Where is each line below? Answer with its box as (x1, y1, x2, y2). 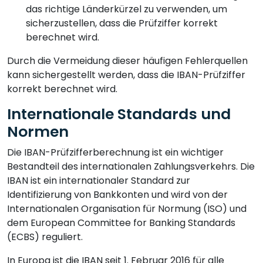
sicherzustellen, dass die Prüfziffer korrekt (26, 16, 218, 30)
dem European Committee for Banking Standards (7, 215, 235, 230)
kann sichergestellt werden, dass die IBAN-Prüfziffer (7, 68, 245, 82)
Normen (7, 121, 69, 142)
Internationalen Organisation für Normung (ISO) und (7, 201, 247, 215)
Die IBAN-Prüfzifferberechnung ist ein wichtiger (7, 145, 224, 159)
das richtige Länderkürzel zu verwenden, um (26, 2, 227, 16)
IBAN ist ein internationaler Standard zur (7, 173, 190, 187)
